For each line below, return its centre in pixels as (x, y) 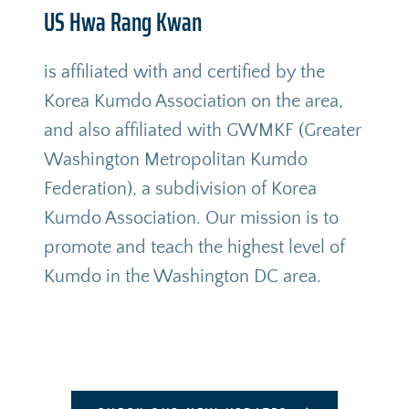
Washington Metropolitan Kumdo (175, 160)
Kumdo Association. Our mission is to (191, 219)
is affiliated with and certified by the (184, 73)
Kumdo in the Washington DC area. (184, 277)
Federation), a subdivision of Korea (180, 189)
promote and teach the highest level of (194, 248)
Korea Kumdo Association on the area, (193, 102)
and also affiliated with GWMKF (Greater (202, 131)
